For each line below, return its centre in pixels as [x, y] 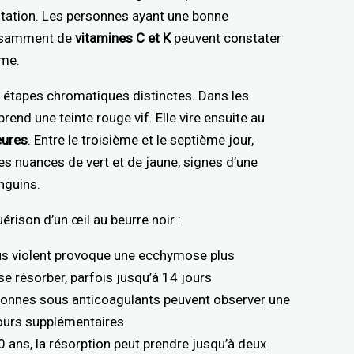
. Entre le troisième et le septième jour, [141, 140]
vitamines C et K [123, 38]
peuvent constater [226, 38]
